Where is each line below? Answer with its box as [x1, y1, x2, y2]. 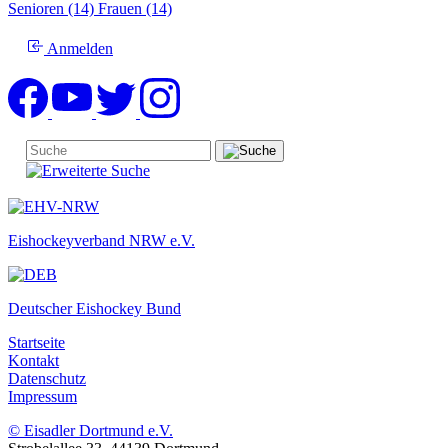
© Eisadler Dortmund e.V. [8, 421, 173, 439]
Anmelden [44, 39, 113, 57]
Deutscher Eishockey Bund [8, 299, 181, 317]
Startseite [8, 333, 65, 351]
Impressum [8, 387, 77, 405]
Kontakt [8, 351, 59, 369]
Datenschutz [8, 369, 86, 387]
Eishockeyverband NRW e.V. [8, 231, 195, 249]
